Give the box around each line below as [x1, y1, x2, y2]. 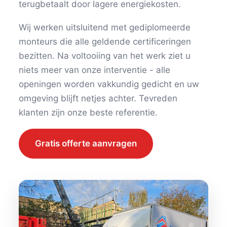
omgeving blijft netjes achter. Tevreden [19, 93, 178, 103]
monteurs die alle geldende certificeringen [19, 36, 192, 47]
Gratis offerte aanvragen [35, 138, 137, 148]
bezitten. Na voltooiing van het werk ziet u [19, 50, 191, 61]
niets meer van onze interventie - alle [19, 64, 171, 75]
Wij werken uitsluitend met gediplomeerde [19, 22, 191, 32]
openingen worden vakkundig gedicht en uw [19, 79, 200, 89]
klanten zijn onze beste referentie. [19, 107, 158, 118]
